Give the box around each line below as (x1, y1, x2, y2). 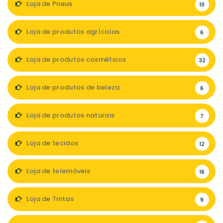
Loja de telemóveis (24, 166, 91, 176)
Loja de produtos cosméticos (24, 55, 126, 65)
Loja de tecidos (24, 138, 79, 148)
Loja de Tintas (24, 194, 74, 204)
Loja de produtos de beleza (24, 83, 120, 93)
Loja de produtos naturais (24, 111, 115, 120)
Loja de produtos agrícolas (24, 27, 120, 37)
